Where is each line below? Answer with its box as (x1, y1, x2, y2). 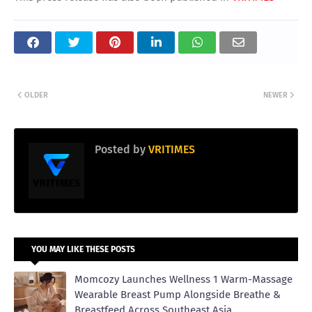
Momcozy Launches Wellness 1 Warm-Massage (75, 272, 292, 286)
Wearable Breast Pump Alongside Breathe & (75, 288, 281, 301)
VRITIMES (146, 142, 195, 156)
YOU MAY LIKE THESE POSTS (31, 244, 135, 254)
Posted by (95, 142, 146, 156)
